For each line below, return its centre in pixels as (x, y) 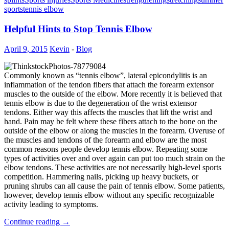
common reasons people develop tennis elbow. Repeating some (106, 149)
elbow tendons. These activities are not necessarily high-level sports (113, 167)
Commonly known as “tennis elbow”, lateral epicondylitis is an (106, 75)
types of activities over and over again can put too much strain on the (114, 158)
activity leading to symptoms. (51, 204)
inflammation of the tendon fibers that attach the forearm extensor (109, 84)
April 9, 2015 (26, 49)
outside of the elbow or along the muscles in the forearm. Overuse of (114, 130)
